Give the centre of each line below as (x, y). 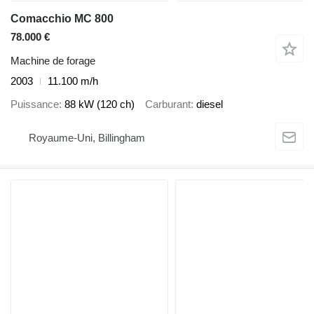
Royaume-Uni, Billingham (87, 137)
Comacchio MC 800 (62, 19)
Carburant (168, 104)
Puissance (35, 104)
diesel (210, 104)
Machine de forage (53, 61)
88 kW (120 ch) (100, 104)
